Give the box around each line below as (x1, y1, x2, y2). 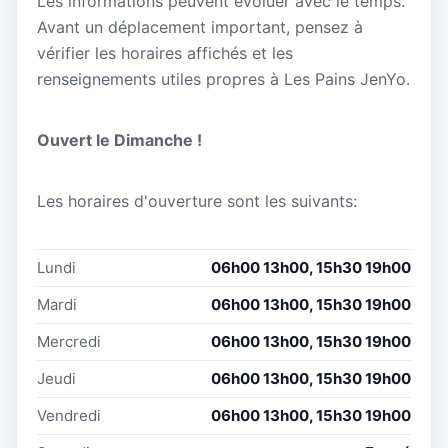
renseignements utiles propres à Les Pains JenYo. (37, 68, 410, 89)
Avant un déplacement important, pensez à (37, 16, 363, 37)
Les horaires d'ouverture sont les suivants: (37, 191, 357, 212)
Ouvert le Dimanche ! (37, 129, 202, 150)
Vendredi (37, 406, 101, 426)
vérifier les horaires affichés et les (37, 42, 293, 63)
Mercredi (37, 332, 101, 352)
